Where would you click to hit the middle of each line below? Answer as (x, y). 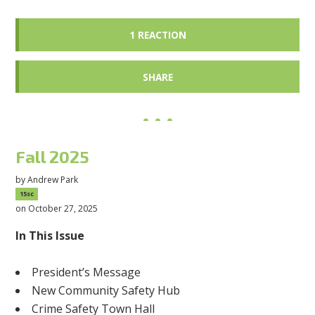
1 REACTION (157, 34)
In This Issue (50, 235)
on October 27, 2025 (57, 208)
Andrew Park (53, 179)
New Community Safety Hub (106, 290)
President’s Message (86, 272)
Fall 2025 (53, 157)
